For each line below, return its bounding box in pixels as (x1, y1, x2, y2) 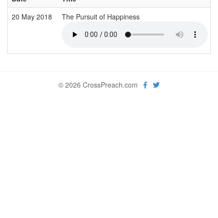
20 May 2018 (12, 11, 54, 21)
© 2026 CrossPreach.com (58, 79, 144, 90)
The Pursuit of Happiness (62, 11, 142, 21)
